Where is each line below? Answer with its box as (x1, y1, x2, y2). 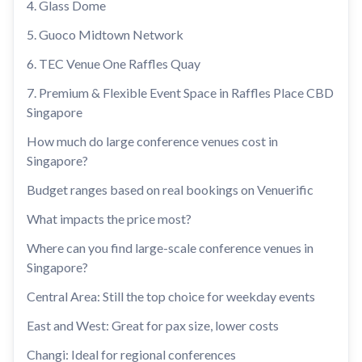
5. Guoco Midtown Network (27, 27, 183, 42)
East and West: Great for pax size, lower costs (27, 318, 279, 333)
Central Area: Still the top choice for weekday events (27, 288, 315, 304)
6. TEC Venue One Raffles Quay (27, 56, 200, 71)
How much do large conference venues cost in (27, 133, 278, 149)
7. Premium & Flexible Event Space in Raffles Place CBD (27, 85, 334, 100)
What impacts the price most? (27, 211, 192, 226)
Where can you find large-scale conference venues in (27, 240, 314, 255)
